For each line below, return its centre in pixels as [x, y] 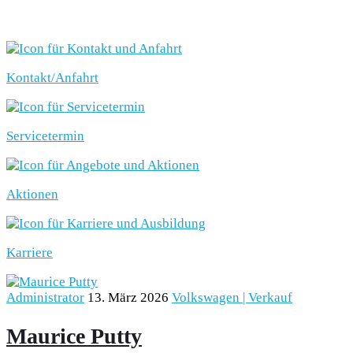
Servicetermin [45, 136]
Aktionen [32, 194]
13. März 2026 [128, 297]
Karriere [30, 252]
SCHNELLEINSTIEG [81, 15]
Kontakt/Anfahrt [52, 77]
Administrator [45, 297]
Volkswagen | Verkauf [232, 297]
